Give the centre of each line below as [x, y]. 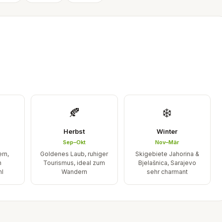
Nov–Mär [167, 142]
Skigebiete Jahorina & [167, 154]
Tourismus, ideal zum [74, 163]
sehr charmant [167, 172]
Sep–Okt [74, 142]
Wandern [74, 172]
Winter [167, 131]
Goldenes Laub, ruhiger [74, 154]
